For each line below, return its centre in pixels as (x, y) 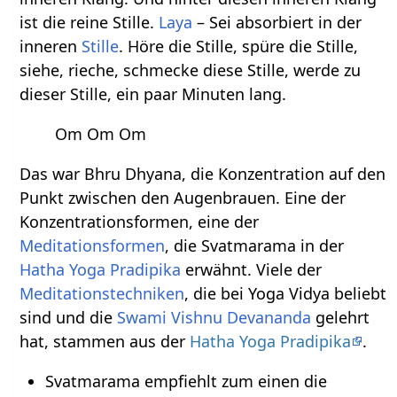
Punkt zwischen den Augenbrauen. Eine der (183, 198)
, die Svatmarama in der (255, 246)
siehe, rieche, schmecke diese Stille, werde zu (191, 70)
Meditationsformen (93, 246)
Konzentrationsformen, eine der (140, 222)
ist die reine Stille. (90, 23)
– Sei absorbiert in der (277, 23)
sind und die (69, 318)
